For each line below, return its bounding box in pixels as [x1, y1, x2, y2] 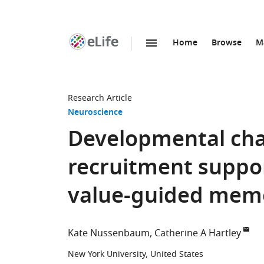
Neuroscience [68, 106, 123, 120]
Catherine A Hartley [154, 226, 241, 240]
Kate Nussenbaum [68, 226, 150, 240]
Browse [212, 37, 242, 50]
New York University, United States [68, 248, 203, 260]
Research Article [68, 92, 132, 104]
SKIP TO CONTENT [100, 49, 173, 62]
